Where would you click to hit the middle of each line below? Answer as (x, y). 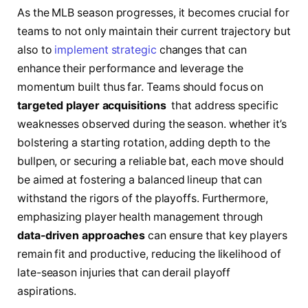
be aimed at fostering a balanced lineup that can (140, 179)
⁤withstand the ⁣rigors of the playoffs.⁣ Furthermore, (143, 198)
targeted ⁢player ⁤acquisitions (92, 105)
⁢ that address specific (222, 105)
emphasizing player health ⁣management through (140, 217)
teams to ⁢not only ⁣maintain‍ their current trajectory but (154, 31)
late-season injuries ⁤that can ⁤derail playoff (124, 272)
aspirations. (47, 291)
